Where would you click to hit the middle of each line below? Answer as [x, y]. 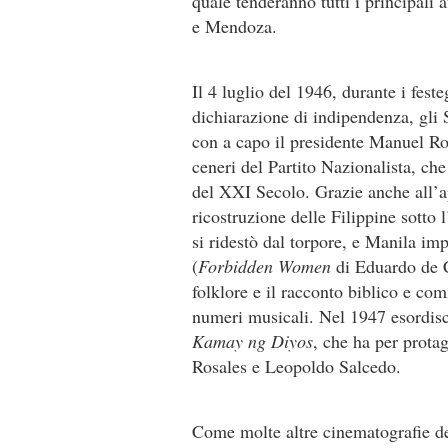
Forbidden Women [267, 266]
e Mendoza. [234, 26]
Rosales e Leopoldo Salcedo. [296, 366]
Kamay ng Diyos [252, 341]
